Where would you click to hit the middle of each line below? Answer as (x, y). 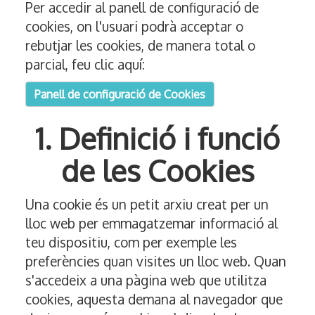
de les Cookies (157, 171)
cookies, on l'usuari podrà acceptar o (134, 26)
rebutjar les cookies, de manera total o (140, 45)
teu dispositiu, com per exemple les (131, 242)
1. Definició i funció (157, 139)
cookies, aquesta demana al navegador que (154, 299)
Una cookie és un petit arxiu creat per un (147, 204)
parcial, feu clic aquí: (85, 64)
